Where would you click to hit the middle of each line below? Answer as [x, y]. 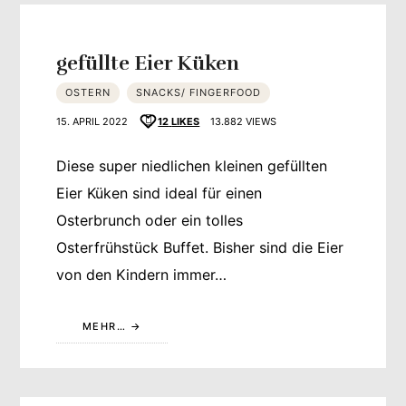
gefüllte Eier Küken [148, 63]
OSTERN [88, 93]
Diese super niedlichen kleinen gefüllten [192, 166]
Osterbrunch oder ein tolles [150, 221]
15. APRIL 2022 [92, 122]
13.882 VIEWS [243, 122]
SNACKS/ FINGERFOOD [199, 93]
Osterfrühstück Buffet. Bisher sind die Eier [200, 248]
